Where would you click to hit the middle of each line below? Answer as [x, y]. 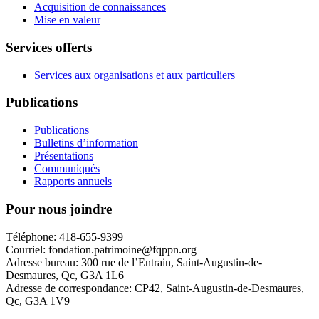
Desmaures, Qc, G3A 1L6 [65, 275]
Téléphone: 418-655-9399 [64, 236]
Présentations [64, 156]
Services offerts [49, 48]
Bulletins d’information [86, 143]
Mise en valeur [67, 20]
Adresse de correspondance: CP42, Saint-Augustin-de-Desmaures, [155, 288]
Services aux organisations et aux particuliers [135, 75]
